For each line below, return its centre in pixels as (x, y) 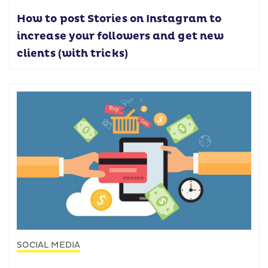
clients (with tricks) (72, 54)
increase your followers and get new (121, 36)
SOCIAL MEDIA (48, 245)
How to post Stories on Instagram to (119, 19)
